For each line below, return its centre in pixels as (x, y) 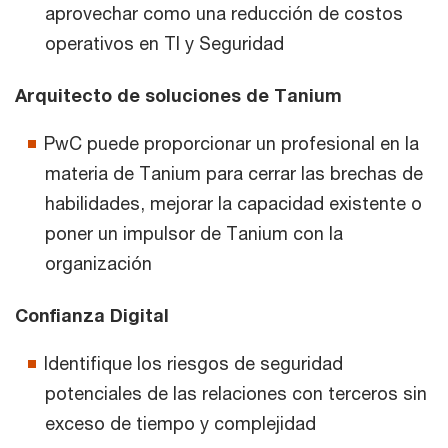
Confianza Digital (92, 315)
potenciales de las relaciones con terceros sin (236, 393)
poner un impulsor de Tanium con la (194, 233)
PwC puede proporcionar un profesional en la (231, 143)
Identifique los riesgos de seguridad (193, 363)
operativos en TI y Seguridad (164, 43)
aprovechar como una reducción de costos (224, 13)
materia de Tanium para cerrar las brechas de (234, 173)
